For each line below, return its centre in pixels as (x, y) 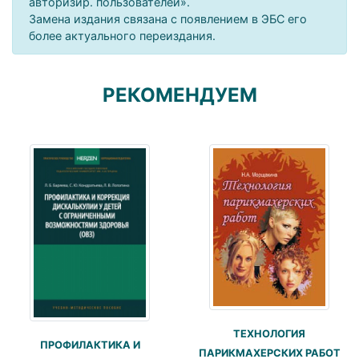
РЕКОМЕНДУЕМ (179, 95)
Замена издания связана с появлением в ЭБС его (168, 18)
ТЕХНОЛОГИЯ (269, 333)
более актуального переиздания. (122, 35)
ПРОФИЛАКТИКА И (90, 345)
